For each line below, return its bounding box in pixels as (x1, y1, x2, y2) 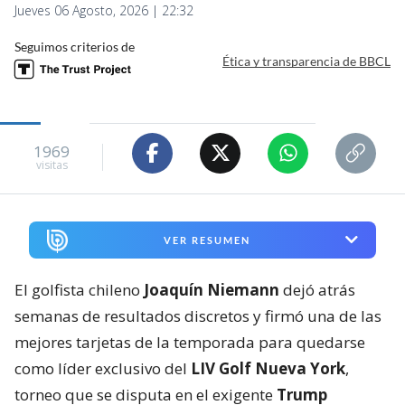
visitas (35, 157, 68, 174)
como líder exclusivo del (14, 357, 191, 379)
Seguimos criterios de (14, 38, 135, 54)
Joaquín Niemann (144, 278, 279, 300)
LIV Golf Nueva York (191, 357, 345, 379)
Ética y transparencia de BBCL (222, 53, 391, 70)
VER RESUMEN (163, 233, 250, 246)
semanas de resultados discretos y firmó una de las (14, 305, 381, 326)
